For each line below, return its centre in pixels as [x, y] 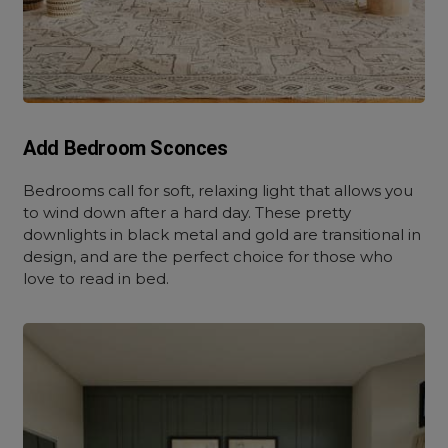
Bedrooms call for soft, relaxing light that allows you [218, 190]
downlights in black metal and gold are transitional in [222, 234]
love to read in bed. [96, 278]
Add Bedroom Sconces [125, 148]
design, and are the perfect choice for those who [208, 256]
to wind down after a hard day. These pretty [187, 212]
